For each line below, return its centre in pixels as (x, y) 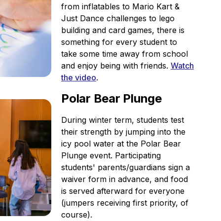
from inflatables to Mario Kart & (120, 6)
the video (79, 77)
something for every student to (119, 42)
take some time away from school (125, 54)
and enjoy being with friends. (116, 66)
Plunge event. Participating (111, 155)
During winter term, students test (123, 120)
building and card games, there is (123, 30)
